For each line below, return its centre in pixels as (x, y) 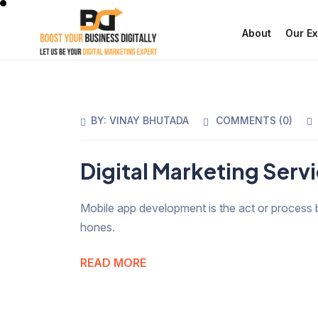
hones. (98, 227)
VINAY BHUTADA (149, 120)
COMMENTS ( (250, 120)
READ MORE (114, 263)
